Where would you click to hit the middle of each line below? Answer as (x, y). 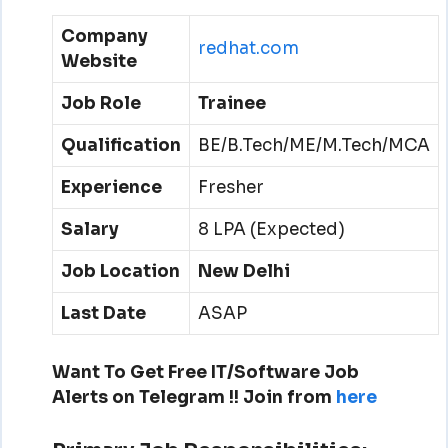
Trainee (231, 103)
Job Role (100, 103)
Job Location (120, 271)
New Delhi (243, 271)
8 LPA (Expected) (271, 229)
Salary (89, 229)
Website (100, 61)
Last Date (103, 313)
